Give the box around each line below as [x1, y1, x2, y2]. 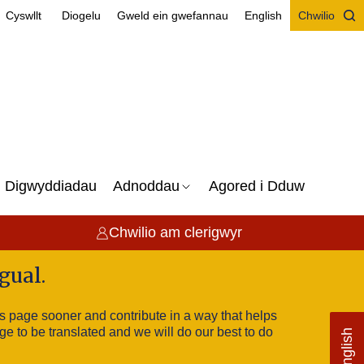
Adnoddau [113, 178, 180, 194]
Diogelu [62, 9, 101, 22]
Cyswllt [6, 9, 41, 22]
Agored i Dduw [209, 178, 305, 194]
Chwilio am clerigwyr [109, 224, 243, 240]
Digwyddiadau [5, 178, 97, 194]
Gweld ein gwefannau [117, 9, 228, 22]
